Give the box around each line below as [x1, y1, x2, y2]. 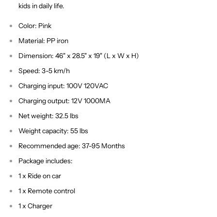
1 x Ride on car [18, 171, 61, 181]
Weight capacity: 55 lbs [18, 126, 88, 136]
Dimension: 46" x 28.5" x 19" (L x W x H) [18, 51, 139, 61]
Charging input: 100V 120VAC [18, 81, 108, 91]
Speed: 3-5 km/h [18, 66, 70, 76]
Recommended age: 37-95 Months [18, 141, 125, 151]
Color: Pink [18, 21, 51, 31]
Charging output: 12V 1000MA [18, 96, 110, 106]
